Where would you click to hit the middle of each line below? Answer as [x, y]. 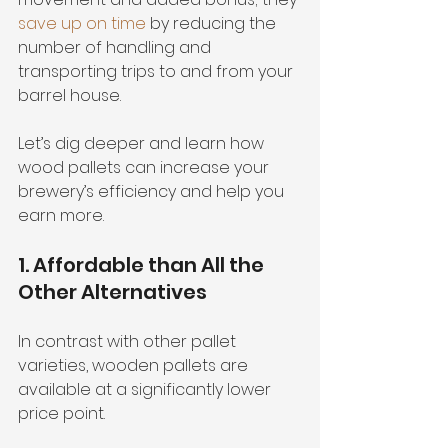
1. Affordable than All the [143, 264]
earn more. [61, 215]
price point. [63, 413]
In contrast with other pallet [129, 341]
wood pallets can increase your [145, 167]
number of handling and [116, 47]
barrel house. [69, 95]
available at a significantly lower [146, 389]
